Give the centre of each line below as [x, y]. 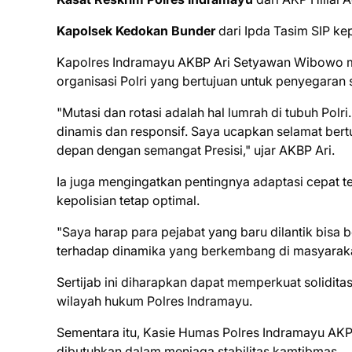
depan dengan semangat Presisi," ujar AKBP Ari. [196, 150]
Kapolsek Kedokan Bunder [136, 31]
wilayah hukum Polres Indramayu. [154, 301]
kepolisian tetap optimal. [128, 201]
